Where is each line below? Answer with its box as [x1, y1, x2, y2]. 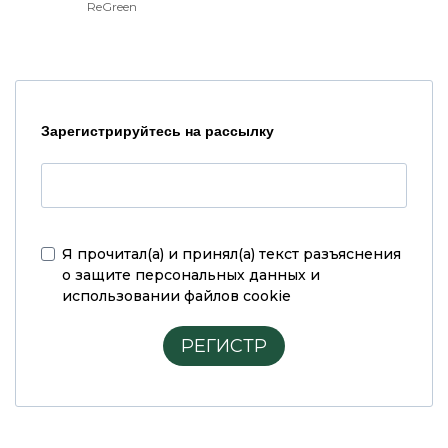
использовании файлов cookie [62, 287, 291, 306]
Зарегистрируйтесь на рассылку [41, 123, 274, 140]
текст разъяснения [259, 245, 401, 264]
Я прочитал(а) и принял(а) [62, 245, 259, 264]
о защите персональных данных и [62, 266, 320, 285]
